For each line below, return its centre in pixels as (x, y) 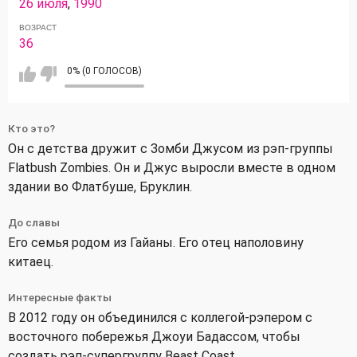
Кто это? (31, 128)
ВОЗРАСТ (38, 27)
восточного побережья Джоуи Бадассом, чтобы (154, 336)
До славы (34, 222)
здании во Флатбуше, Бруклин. (100, 186)
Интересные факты (60, 297)
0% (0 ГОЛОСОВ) (105, 71)
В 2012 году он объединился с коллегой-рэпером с (160, 317)
